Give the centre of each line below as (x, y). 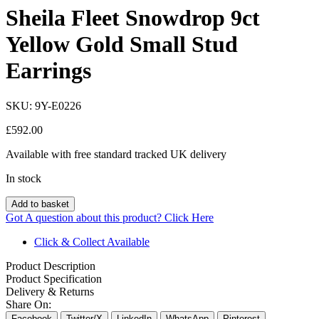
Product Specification (54, 278)
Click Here (189, 217)
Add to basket (40, 204)
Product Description (51, 266)
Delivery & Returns (50, 291)
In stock (23, 178)
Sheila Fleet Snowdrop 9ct (133, 18)
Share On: (28, 304)
